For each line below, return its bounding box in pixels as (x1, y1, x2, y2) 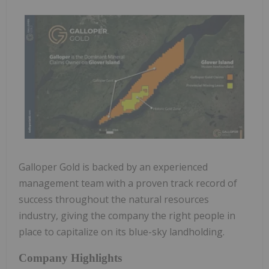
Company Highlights (19, 251, 122, 264)
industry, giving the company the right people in (19, 208, 235, 222)
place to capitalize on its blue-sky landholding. (19, 225, 225, 238)
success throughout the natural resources (19, 192, 209, 206)
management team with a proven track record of (19, 176, 237, 190)
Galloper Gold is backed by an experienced (19, 160, 208, 174)
